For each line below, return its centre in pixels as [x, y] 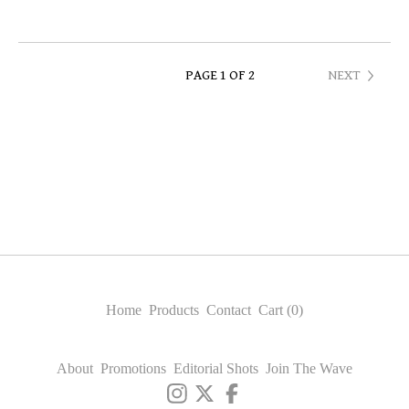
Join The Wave [309, 368]
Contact [229, 310]
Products [174, 310]
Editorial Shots [216, 368]
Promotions [133, 368]
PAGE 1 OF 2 [220, 75]
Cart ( [275, 310]
